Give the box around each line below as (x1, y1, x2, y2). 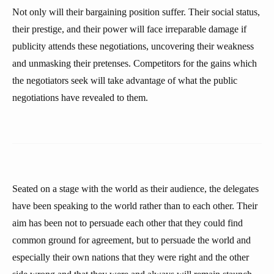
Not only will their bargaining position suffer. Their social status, (12, 7, 260, 17)
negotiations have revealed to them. (12, 92, 148, 103)
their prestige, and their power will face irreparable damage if (12, 24, 246, 34)
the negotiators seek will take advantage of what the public (12, 75, 237, 86)
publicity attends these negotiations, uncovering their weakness (12, 41, 254, 51)
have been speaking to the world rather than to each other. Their (12, 201, 257, 211)
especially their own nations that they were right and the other (12, 252, 249, 262)
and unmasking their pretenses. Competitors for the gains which (12, 58, 257, 68)
